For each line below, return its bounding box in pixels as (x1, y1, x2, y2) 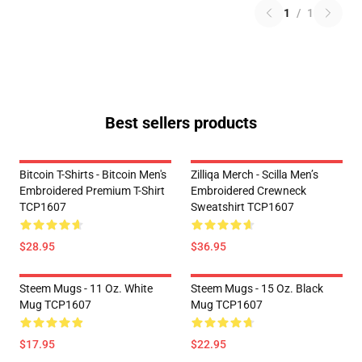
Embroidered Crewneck (191, 184, 306, 197)
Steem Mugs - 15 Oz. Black (191, 282, 323, 295)
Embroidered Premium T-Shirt (19, 184, 165, 197)
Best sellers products (105, 113, 257, 133)
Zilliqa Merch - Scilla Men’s (191, 168, 318, 181)
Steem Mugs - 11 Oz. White (19, 282, 153, 295)
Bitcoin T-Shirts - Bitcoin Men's (19, 168, 166, 181)
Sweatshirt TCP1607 (191, 200, 294, 213)
